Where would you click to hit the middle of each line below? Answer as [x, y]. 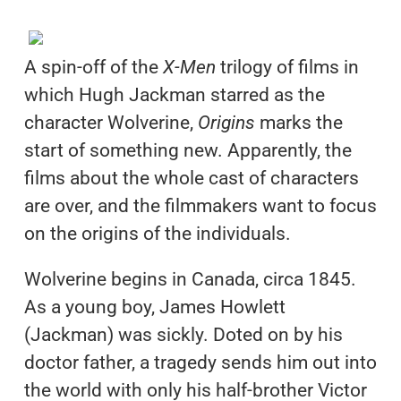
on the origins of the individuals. [157, 233]
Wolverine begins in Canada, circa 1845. [190, 279]
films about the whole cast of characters [191, 178]
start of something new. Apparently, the [188, 150]
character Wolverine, [111, 122]
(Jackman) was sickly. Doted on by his [183, 334]
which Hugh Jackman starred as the [174, 94]
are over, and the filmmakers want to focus [200, 205]
